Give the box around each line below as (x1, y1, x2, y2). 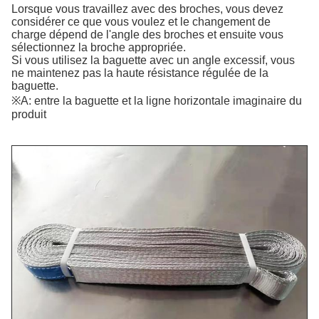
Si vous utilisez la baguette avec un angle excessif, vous (11, 54, 295, 66)
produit (11, 108, 46, 120)
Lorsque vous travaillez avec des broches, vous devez (11, 3, 283, 15)
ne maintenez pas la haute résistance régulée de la (11, 67, 268, 79)
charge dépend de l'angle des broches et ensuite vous (11, 28, 283, 41)
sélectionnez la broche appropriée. (11, 41, 186, 53)
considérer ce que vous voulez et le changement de (11, 16, 271, 28)
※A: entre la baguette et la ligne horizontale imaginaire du (11, 95, 302, 107)
